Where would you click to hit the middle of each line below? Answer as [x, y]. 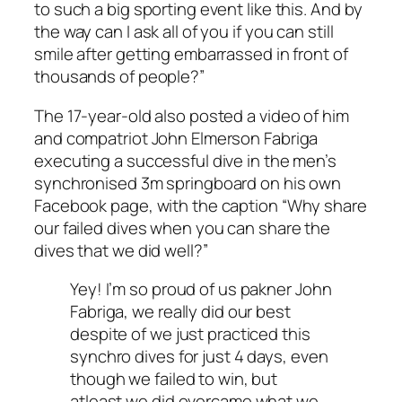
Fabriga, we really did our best [180, 312]
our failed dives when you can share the [183, 227]
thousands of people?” [119, 77]
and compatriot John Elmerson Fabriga [176, 138]
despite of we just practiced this [190, 334]
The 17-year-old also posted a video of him [192, 115]
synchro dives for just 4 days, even [199, 357]
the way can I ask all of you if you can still [184, 32]
